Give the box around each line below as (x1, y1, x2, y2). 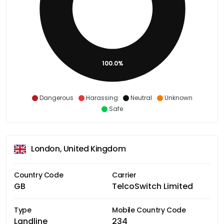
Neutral (130, 93, 152, 102)
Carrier (112, 169, 136, 180)
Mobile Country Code (112, 204, 186, 215)
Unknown (164, 93, 192, 102)
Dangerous (39, 93, 73, 102)
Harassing (85, 93, 118, 102)
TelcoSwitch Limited (112, 180, 193, 192)
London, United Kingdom (31, 143, 126, 155)
